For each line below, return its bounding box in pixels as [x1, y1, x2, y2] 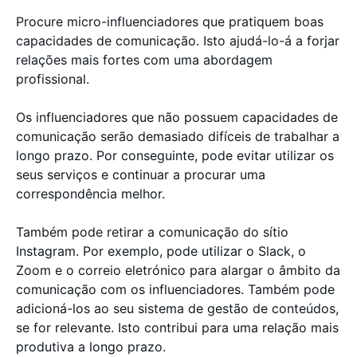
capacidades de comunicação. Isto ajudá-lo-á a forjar [16, 32, 339, 49]
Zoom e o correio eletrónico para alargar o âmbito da [16, 261, 340, 278]
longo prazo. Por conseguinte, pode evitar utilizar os [16, 147, 334, 163]
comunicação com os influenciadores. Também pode [16, 280, 335, 297]
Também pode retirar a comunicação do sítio [16, 223, 288, 240]
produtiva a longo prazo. [16, 338, 170, 355]
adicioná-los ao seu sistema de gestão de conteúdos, [16, 300, 339, 316]
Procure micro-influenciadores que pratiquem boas [16, 13, 324, 29]
